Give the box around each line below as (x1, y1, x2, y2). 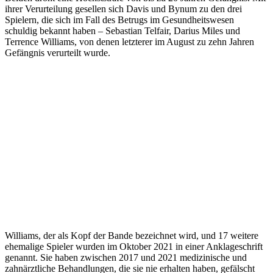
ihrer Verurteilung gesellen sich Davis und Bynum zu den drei (5, 4, 242, 15)
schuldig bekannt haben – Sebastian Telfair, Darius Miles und (5, 26, 240, 37)
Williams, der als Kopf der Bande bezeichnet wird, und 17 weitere (5, 230, 258, 241)
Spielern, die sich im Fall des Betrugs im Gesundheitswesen (5, 15, 234, 26)
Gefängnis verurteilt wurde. (5, 48, 110, 58)
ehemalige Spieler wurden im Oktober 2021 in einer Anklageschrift (5, 241, 263, 252)
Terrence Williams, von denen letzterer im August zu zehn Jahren (5, 37, 254, 48)
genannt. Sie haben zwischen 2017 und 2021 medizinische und (5, 252, 247, 263)
